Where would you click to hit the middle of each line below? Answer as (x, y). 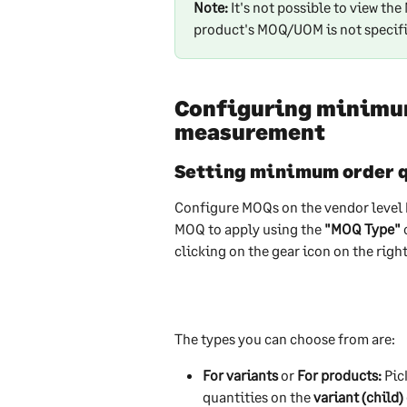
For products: (339, 375)
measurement (250, 131)
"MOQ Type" (362, 228)
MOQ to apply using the (249, 228)
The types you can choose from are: (285, 338)
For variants (240, 375)
